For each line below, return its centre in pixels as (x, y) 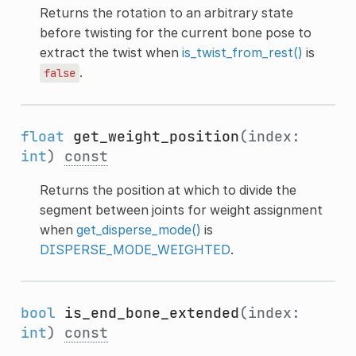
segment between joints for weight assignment (181, 209)
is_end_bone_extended (151, 312)
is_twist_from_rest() (242, 52)
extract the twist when (110, 52)
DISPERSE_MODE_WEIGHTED (135, 249)
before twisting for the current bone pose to (175, 32)
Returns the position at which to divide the (168, 190)
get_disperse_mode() (138, 229)
